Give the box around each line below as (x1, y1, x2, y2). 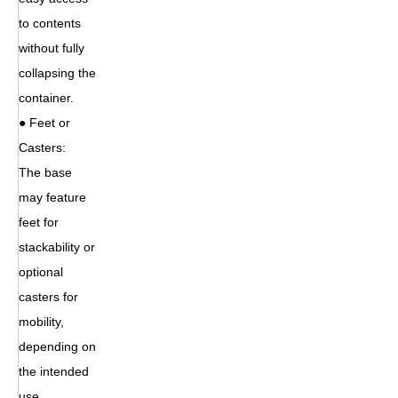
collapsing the (19, 65, 96, 80)
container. (19, 90, 74, 105)
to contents (19, 15, 81, 30)
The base (19, 164, 72, 179)
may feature (19, 189, 86, 204)
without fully (19, 40, 84, 55)
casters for (19, 289, 78, 304)
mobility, (19, 314, 64, 329)
